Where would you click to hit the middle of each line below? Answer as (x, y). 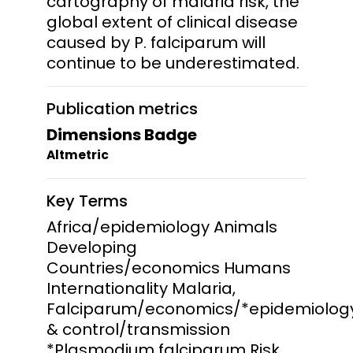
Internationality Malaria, (141, 288)
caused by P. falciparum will (156, 42)
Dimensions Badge (122, 134)
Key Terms (87, 201)
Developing (92, 247)
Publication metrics (122, 108)
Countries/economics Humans (169, 268)
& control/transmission (138, 329)
